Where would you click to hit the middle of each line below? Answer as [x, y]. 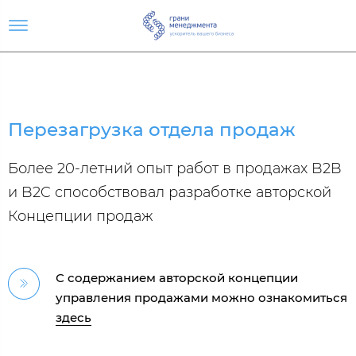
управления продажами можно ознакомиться [201, 297]
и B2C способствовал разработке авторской [170, 192]
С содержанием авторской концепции [177, 277]
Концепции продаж [81, 216]
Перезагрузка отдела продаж [152, 129]
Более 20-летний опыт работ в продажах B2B [175, 168]
